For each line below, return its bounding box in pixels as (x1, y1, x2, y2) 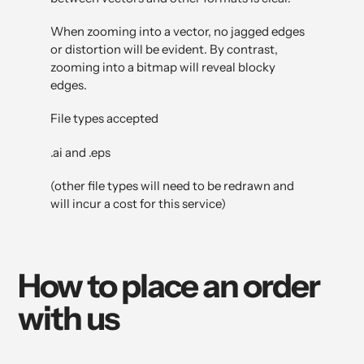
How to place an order (18, 266, 319, 306)
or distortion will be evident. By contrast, (50, 41, 278, 57)
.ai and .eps (50, 144, 110, 160)
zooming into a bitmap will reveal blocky (50, 58, 275, 75)
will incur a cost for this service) (50, 196, 226, 212)
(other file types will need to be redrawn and (50, 178, 294, 194)
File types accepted (50, 110, 158, 127)
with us (18, 298, 119, 339)
